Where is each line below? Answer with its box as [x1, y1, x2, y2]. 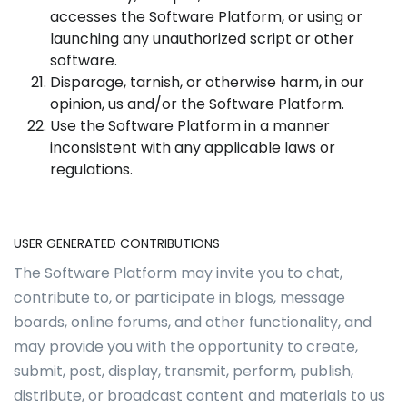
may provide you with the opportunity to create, [14, 336, 358, 357]
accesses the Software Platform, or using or [50, 6, 362, 27]
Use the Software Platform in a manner [50, 115, 330, 136]
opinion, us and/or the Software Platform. [50, 94, 348, 114]
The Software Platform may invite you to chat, [14, 263, 342, 283]
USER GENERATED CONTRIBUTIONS [14, 234, 220, 253]
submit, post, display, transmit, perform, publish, [14, 361, 353, 382]
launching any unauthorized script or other [50, 28, 354, 49]
